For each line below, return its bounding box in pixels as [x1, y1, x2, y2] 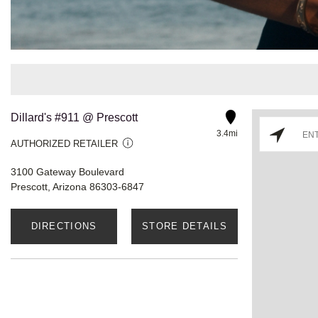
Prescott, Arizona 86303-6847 [11, 180, 144, 192]
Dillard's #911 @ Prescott [11, 111, 138, 124]
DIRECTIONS [31, 220, 97, 231]
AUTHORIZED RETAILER [11, 138, 118, 149]
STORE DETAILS [142, 220, 227, 231]
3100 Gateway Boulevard [11, 165, 124, 177]
